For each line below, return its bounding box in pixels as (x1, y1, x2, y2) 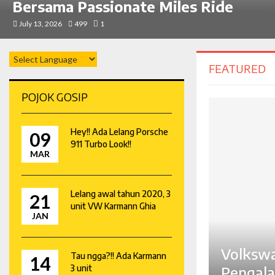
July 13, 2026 (19, 18, 62, 28)
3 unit (71, 262, 92, 273)
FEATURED (209, 61, 266, 76)
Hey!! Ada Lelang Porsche (71, 126, 168, 137)
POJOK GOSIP (21, 89, 88, 104)
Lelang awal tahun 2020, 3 (71, 188, 171, 199)
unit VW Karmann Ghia (71, 200, 156, 211)
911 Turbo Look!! (71, 138, 131, 149)
